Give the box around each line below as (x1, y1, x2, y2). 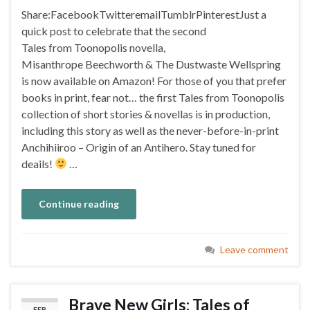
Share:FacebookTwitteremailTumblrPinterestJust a (21, 7, 266, 21)
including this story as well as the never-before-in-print (21, 123, 279, 137)
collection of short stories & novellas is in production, (21, 107, 270, 120)
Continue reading (39, 197, 119, 210)
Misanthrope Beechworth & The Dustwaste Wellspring (21, 57, 281, 71)
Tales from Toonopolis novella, (21, 40, 165, 54)
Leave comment (220, 243, 289, 255)
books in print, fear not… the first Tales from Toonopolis (21, 90, 284, 104)
